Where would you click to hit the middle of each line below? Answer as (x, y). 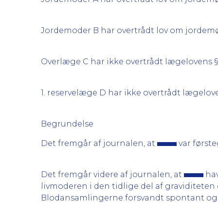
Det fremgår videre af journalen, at (112, 174)
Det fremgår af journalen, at (99, 143)
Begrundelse (67, 124)
